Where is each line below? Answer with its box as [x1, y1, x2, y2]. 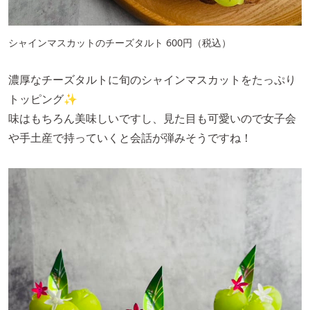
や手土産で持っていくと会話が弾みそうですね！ [8, 129, 252, 145]
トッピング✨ [8, 91, 77, 107]
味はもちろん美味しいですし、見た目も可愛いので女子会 [8, 110, 296, 126]
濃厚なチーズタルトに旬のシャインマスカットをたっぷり [8, 71, 296, 87]
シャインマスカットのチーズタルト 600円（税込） [8, 35, 231, 49]
